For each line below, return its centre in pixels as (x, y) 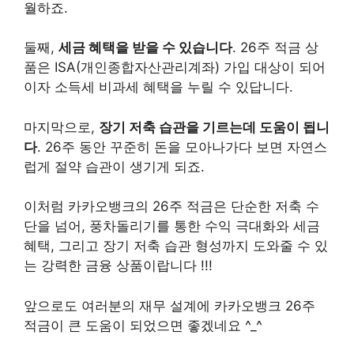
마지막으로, (61, 127)
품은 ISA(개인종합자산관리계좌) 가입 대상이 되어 (175, 68)
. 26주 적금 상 (275, 48)
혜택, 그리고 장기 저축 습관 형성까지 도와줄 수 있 (176, 246)
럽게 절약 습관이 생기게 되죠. (114, 166)
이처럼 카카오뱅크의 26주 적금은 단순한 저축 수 (171, 207)
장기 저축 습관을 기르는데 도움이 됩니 (214, 127)
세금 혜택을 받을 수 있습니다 (145, 48)
